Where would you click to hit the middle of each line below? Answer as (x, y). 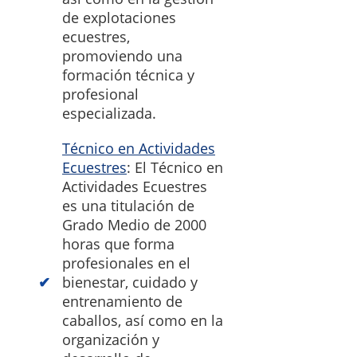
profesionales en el (126, 263)
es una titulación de (128, 206)
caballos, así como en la (143, 321)
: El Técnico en (175, 168)
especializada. (109, 114)
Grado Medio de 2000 (134, 225)
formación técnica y (128, 75)
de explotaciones (119, 18)
